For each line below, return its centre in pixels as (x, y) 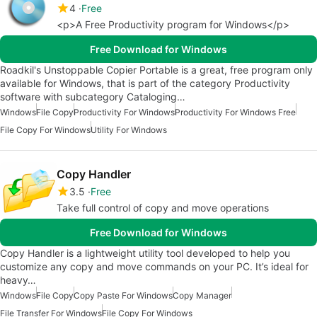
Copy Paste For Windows (123, 296)
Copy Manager (202, 296)
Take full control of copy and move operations (163, 208)
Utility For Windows (129, 130)
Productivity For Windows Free (235, 113)
